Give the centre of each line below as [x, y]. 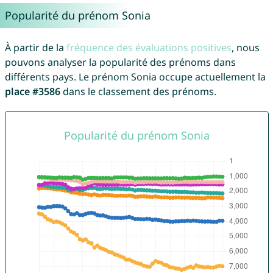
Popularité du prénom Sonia [77, 16]
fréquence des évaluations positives [149, 48]
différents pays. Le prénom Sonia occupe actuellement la [135, 77]
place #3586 [32, 92]
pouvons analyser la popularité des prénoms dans [120, 62]
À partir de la [35, 48]
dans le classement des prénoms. [138, 92]
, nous [245, 48]
